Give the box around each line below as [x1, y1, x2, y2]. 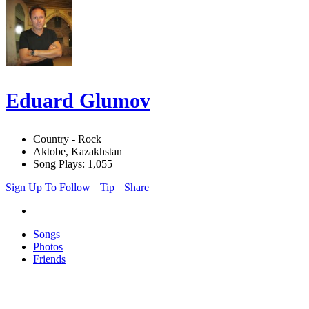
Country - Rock [33, 133, 101, 146]
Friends [33, 253, 66, 266]
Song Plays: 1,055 [33, 158, 112, 170]
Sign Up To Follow [6, 181, 90, 194]
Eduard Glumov [6, 89, 150, 112]
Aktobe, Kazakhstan [33, 146, 122, 158]
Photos [33, 241, 63, 253]
